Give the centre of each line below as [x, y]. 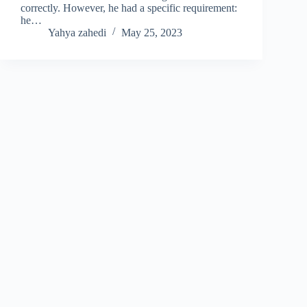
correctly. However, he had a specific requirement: [129, 8]
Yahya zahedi [77, 32]
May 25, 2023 [152, 32]
